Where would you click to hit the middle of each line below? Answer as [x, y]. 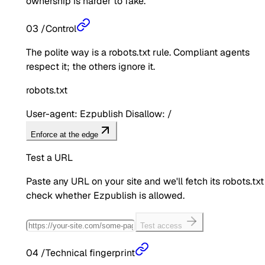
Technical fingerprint [90, 253]
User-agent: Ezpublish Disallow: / [99, 114]
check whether [60, 195]
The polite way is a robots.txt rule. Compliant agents [138, 52]
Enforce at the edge [64, 134]
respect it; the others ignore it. [91, 66]
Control [61, 28]
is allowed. [161, 195]
